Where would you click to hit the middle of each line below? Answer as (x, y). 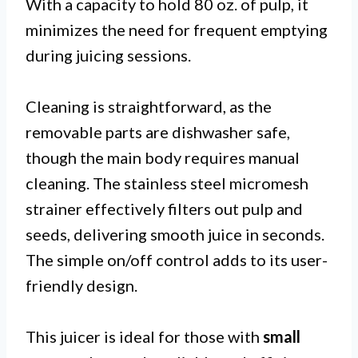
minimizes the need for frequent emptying (177, 30)
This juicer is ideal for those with (144, 337)
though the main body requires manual (163, 158)
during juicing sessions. (108, 56)
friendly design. (82, 286)
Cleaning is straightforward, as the (149, 107)
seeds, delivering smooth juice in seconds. (175, 235)
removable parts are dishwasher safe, (158, 132)
